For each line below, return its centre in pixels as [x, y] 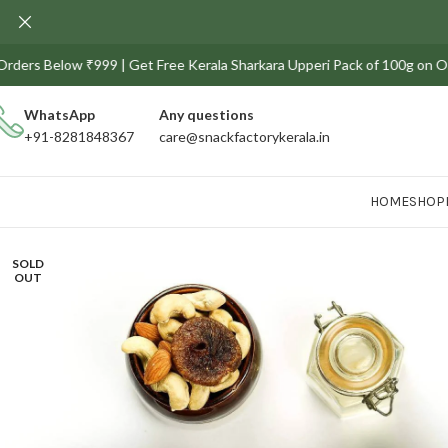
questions [220, 114]
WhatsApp [59, 114]
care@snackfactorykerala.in [244, 136]
